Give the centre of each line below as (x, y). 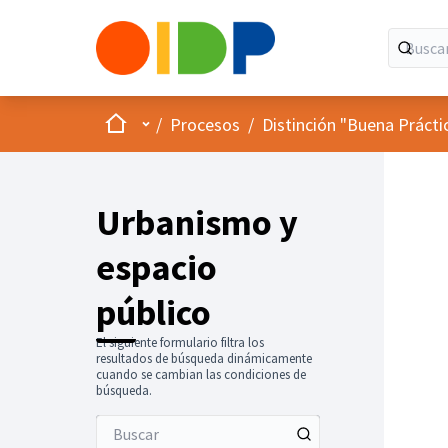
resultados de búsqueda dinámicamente (204, 358)
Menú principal (191, 123)
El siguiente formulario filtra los (180, 342)
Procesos (205, 124)
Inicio (123, 122)
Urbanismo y (197, 222)
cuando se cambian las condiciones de (201, 374)
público (153, 312)
